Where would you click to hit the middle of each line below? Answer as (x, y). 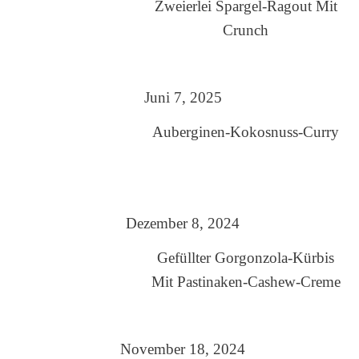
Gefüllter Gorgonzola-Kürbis (246, 258)
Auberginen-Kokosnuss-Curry (246, 132)
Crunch (246, 30)
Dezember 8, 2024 (183, 224)
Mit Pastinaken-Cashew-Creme (246, 282)
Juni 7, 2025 (183, 98)
